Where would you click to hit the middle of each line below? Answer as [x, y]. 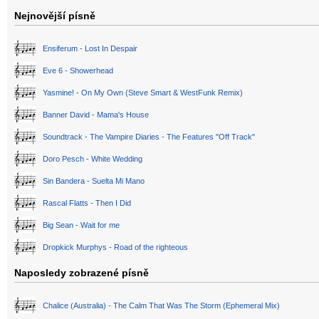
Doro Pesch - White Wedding [93, 159]
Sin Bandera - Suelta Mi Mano [94, 181]
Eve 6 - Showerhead [78, 71]
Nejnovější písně [55, 16]
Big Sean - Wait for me [81, 225]
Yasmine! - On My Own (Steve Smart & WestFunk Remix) [143, 93]
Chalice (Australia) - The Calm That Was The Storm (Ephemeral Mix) [161, 306]
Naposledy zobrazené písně [82, 273]
